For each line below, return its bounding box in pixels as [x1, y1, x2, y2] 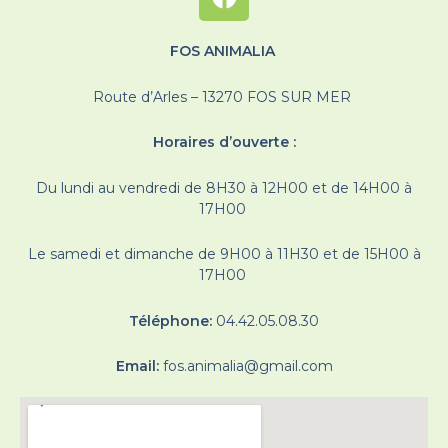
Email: [115, 357, 163, 376]
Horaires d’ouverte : [152, 133, 296, 152]
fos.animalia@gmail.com [162, 357, 333, 376]
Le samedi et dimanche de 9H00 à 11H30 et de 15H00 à [27, 245, 421, 264]
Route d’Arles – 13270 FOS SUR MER [93, 87, 355, 106]
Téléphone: [129, 311, 212, 330]
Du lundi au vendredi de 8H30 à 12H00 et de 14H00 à [36, 178, 412, 197]
